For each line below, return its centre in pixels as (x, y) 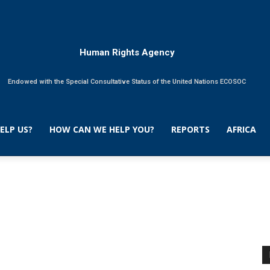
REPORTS (191, 129)
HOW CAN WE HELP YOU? (102, 129)
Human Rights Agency (127, 52)
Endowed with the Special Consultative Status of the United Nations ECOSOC (127, 81)
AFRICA (242, 129)
